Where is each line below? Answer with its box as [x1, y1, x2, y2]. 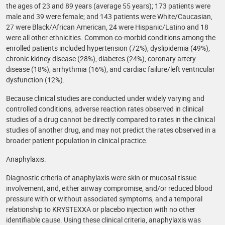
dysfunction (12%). [6, 75, 65, 84]
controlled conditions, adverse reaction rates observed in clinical [6, 104, 203, 114]
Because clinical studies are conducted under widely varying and [6, 93, 204, 103]
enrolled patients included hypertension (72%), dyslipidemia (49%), [6, 43, 210, 53]
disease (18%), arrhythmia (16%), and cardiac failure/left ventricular [6, 64, 215, 74]
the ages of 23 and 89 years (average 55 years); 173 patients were [6, 1, 210, 11]
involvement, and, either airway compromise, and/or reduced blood [6, 183, 212, 193]
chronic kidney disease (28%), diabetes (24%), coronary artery [6, 54, 196, 63]
